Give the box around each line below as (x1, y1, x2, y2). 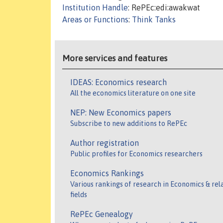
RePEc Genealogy (70, 210, 133, 219)
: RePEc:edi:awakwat (128, 3, 200, 12)
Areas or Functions (62, 15, 128, 24)
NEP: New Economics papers (70, 108, 171, 117)
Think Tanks (132, 15, 176, 24)
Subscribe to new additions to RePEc (70, 119, 187, 128)
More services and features (62, 53, 168, 64)
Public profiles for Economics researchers (70, 150, 203, 158)
